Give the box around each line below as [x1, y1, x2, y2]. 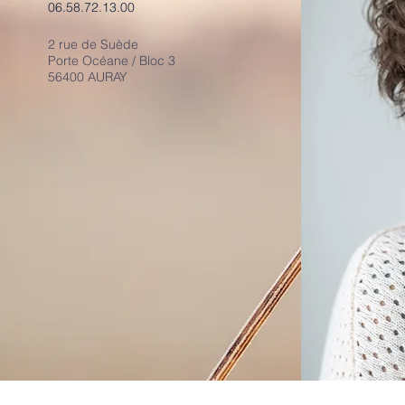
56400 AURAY [48, 69, 128, 85]
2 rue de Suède [48, 36, 139, 52]
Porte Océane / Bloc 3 [48, 52, 176, 69]
